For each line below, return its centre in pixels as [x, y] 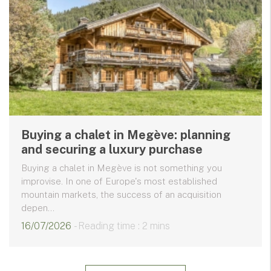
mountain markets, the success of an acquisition [121, 195]
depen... [38, 208]
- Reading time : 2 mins [122, 226]
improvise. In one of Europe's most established [119, 181]
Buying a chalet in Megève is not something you [122, 168]
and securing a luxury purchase [112, 150]
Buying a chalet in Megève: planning [126, 135]
